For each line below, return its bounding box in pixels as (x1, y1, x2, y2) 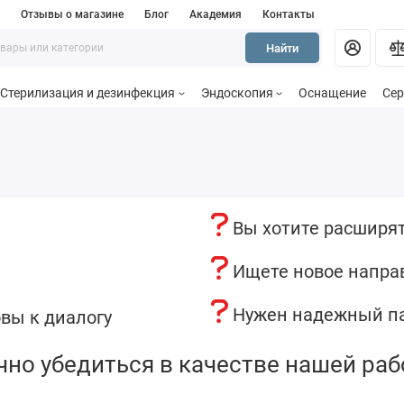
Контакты (262, 8, 315, 21)
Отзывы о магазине (21, 8, 124, 21)
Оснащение (298, 86, 367, 101)
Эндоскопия (200, 86, 273, 101)
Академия (189, 8, 243, 21)
